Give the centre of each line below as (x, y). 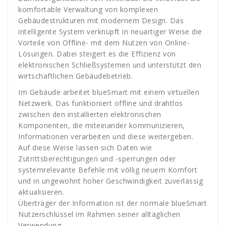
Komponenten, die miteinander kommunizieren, (102, 125)
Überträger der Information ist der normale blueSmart (112, 203)
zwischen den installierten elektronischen (90, 114)
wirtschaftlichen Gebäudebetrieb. (75, 76)
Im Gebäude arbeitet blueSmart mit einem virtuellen (109, 92)
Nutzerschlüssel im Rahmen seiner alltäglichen (99, 214)
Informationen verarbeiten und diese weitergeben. (106, 136)
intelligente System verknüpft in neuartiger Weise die (110, 31)
